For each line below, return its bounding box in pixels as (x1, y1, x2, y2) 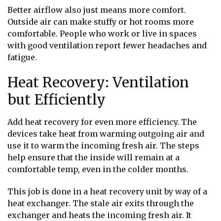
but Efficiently (7, 90, 106, 109)
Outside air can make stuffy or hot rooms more (7, 17, 194, 27)
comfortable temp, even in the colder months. (7, 164, 188, 174)
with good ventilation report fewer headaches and (7, 40, 207, 51)
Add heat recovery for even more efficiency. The (7, 116, 197, 127)
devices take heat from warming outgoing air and (7, 128, 204, 139)
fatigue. (7, 52, 37, 63)
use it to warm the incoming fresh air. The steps (7, 140, 199, 150)
